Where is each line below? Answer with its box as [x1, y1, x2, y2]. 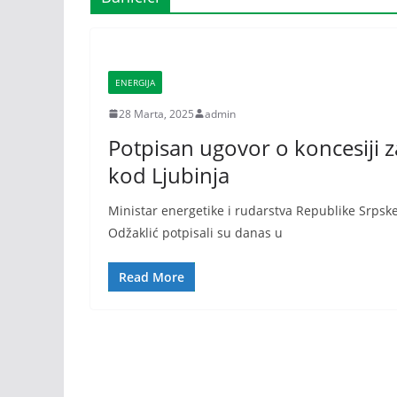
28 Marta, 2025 [119, 105, 194, 121]
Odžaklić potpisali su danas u [108, 223, 283, 241]
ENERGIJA [115, 75, 155, 89]
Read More [119, 268, 184, 285]
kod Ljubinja [108, 160, 230, 190]
